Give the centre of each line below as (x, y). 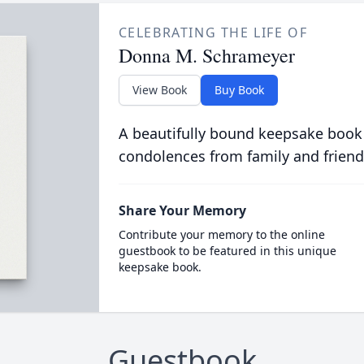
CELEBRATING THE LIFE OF (213, 32)
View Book (159, 90)
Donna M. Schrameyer (206, 55)
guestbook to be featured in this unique (227, 251)
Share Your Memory (182, 210)
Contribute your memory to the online (221, 234)
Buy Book (239, 90)
